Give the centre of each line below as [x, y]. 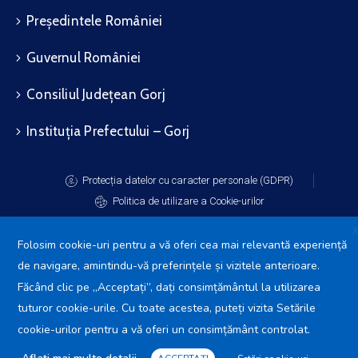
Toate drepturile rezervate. [179, 308]
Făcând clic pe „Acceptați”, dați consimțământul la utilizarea [169, 287]
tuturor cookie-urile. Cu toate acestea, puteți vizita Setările [167, 308]
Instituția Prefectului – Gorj [108, 131]
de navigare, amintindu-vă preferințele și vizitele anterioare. [169, 266]
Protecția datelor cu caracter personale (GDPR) [188, 180]
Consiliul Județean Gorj [96, 94]
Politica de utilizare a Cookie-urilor [188, 201]
